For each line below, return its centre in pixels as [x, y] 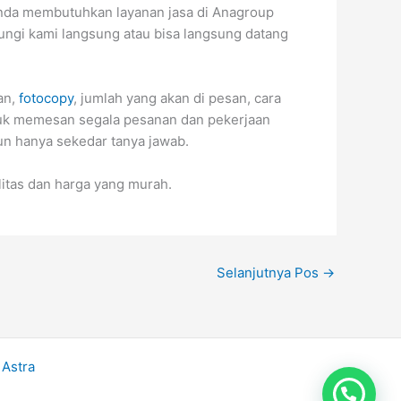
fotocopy [46, 98]
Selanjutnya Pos [269, 273]
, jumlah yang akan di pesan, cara [177, 98]
